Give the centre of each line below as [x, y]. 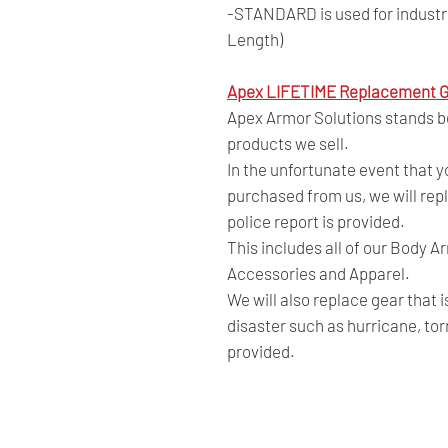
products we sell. [288, 142]
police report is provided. [316, 220]
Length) [255, 38]
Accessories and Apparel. [318, 272]
